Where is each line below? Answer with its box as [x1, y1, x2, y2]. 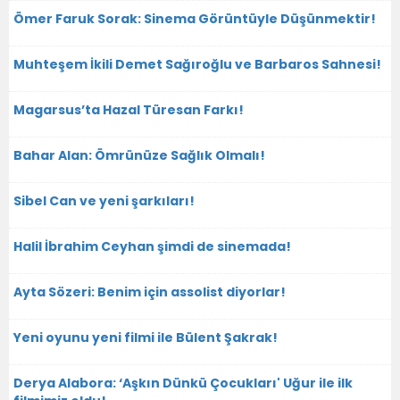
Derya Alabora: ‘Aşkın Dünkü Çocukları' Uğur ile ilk [13, 373, 353, 392]
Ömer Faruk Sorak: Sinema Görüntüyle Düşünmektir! [13, 9, 376, 28]
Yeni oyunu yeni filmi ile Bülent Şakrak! [13, 328, 278, 346]
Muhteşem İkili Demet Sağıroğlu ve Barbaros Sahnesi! [13, 54, 381, 73]
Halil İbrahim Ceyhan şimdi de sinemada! [13, 237, 291, 255]
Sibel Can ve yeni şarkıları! [13, 191, 195, 210]
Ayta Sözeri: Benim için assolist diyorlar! [13, 282, 286, 301]
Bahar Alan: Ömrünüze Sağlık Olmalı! [13, 146, 265, 164]
